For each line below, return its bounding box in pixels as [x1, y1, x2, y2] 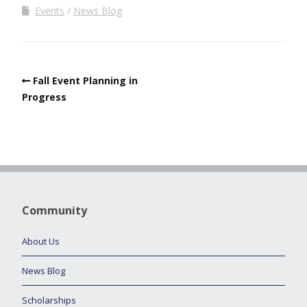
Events [35, 3, 64, 17]
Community [22, 202, 87, 218]
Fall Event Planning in [33, 73, 138, 87]
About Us [22, 234, 60, 247]
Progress [22, 90, 66, 103]
